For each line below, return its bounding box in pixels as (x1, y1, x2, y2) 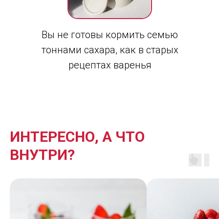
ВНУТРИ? (10, 146, 75, 163)
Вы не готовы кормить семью (42, 29, 178, 41)
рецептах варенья (68, 59, 152, 71)
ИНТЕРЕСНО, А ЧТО (10, 128, 145, 145)
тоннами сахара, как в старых (41, 44, 178, 56)
